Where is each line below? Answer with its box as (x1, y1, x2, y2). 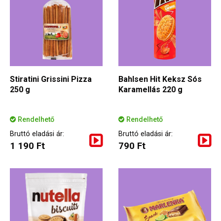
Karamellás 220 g (118, 85, 183, 95)
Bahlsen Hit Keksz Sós (118, 74, 202, 84)
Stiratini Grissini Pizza (10, 74, 92, 84)
